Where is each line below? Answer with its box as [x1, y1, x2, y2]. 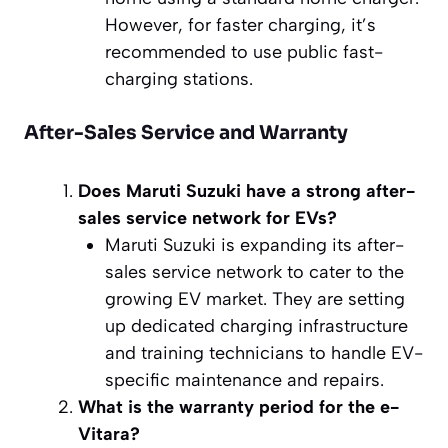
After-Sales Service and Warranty [24, 120, 348, 145]
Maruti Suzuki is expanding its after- [105, 233, 404, 256]
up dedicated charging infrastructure [105, 314, 408, 337]
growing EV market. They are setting [105, 287, 405, 310]
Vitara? [78, 422, 140, 445]
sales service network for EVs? [78, 206, 337, 229]
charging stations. [105, 67, 253, 90]
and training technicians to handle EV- [105, 341, 423, 364]
